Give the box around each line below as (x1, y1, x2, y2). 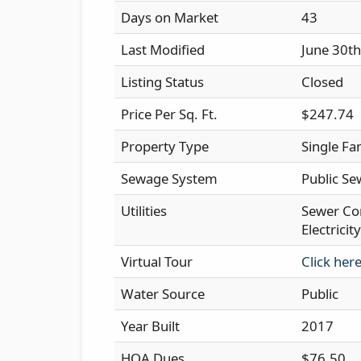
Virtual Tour (121, 251, 193, 271)
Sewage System (121, 168, 218, 188)
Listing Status (121, 72, 204, 91)
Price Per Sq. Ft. (121, 104, 218, 123)
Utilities (121, 201, 167, 220)
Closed (301, 72, 343, 91)
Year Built (121, 316, 180, 335)
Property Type (121, 136, 209, 156)
